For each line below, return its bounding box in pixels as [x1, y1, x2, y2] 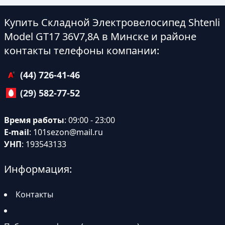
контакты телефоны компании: [4, 44, 159, 57]
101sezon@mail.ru [33, 127, 103, 138]
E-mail [4, 127, 29, 138]
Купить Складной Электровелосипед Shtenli [4, 16, 220, 29]
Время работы [4, 115, 64, 126]
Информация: [4, 162, 72, 176]
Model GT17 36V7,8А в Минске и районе [4, 30, 196, 43]
